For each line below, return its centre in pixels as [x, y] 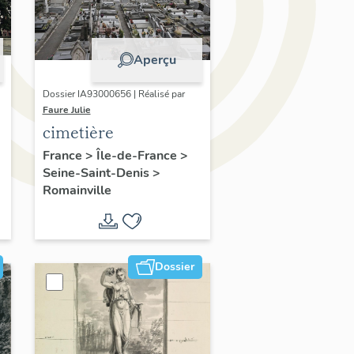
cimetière [78, 132]
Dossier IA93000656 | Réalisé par [113, 94]
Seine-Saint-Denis [97, 173]
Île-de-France [138, 156]
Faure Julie [66, 109]
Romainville [77, 191]
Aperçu [155, 60]
